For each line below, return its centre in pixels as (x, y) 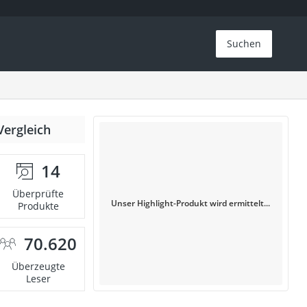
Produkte (38, 206)
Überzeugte (38, 266)
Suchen (244, 44)
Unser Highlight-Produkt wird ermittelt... (191, 203)
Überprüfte (38, 194)
